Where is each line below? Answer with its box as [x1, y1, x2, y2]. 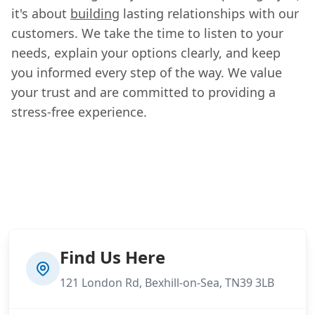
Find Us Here [60, 245, 165, 269]
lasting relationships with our [120, 4, 299, 22]
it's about [11, 4, 70, 22]
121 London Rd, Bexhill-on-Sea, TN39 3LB [60, 274, 274, 290]
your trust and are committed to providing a [11, 83, 276, 101]
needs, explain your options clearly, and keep [11, 44, 281, 61]
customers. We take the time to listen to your [11, 24, 283, 41]
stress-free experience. [11, 103, 147, 120]
